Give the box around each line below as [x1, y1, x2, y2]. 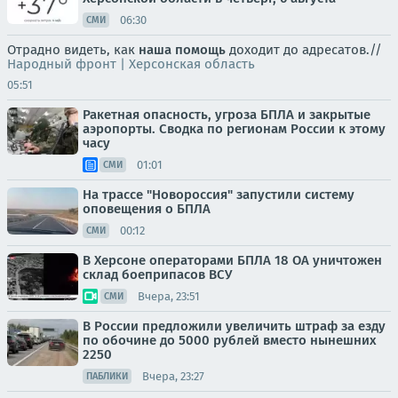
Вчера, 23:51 [138, 289, 200, 303]
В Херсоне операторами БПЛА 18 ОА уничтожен [83, 252, 382, 269]
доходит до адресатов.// [226, 42, 382, 59]
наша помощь [139, 42, 226, 59]
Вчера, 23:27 [142, 369, 204, 383]
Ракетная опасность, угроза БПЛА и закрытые [83, 107, 370, 123]
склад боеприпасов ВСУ [83, 267, 232, 283]
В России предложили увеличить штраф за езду [83, 318, 386, 335]
